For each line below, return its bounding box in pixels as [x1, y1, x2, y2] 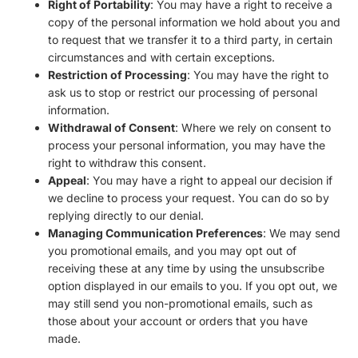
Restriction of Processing [48, 67, 187, 82]
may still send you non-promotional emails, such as [48, 296, 312, 310]
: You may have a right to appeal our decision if [86, 173, 332, 187]
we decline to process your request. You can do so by [48, 190, 329, 205]
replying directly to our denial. [48, 208, 204, 222]
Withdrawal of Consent [48, 120, 175, 134]
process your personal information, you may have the [48, 137, 325, 152]
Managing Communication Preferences [48, 225, 263, 240]
